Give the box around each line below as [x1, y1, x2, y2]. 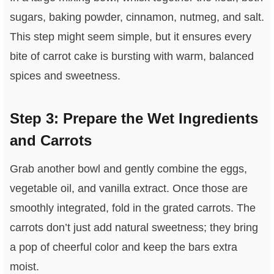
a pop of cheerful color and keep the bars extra [9, 241, 237, 254]
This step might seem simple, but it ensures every [9, 31, 251, 43]
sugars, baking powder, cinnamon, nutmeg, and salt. [9, 11, 264, 24]
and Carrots [9, 132, 92, 149]
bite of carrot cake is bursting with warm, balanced [9, 50, 254, 63]
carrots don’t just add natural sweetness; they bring [9, 221, 258, 234]
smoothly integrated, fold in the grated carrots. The [9, 202, 256, 215]
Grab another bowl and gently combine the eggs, [9, 163, 247, 176]
